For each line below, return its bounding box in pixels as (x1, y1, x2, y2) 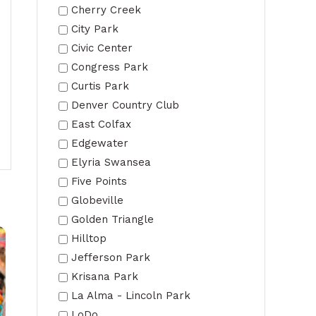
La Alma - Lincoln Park (71, 289, 190, 302)
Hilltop (71, 232, 107, 245)
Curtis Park (71, 80, 129, 92)
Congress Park (71, 61, 148, 73)
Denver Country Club (71, 99, 179, 111)
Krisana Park (71, 270, 138, 283)
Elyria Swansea (71, 156, 151, 169)
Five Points (71, 175, 127, 188)
